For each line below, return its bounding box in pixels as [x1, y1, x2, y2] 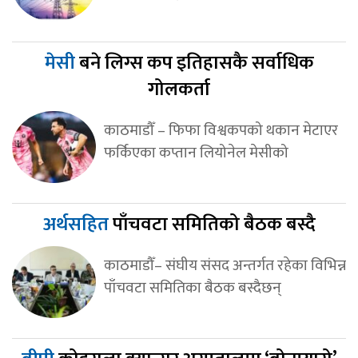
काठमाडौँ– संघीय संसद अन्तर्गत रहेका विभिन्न [103, 252, 346, 278]
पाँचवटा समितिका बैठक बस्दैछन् [103, 274, 281, 300]
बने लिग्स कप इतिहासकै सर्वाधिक [78, 46, 314, 79]
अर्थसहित [42, 208, 113, 241]
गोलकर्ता [148, 73, 210, 105]
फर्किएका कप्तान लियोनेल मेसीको [103, 139, 288, 165]
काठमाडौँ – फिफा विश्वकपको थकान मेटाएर [103, 117, 338, 143]
